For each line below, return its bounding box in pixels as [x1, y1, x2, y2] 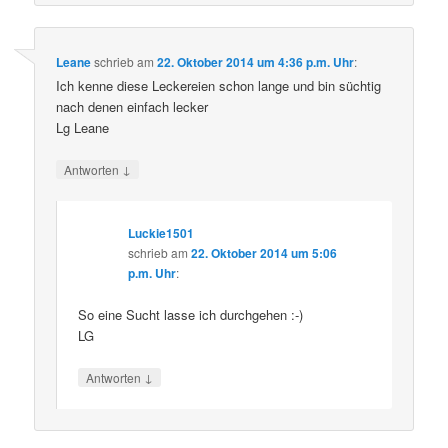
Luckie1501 [128, 223, 195, 242]
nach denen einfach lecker [56, 97, 209, 117]
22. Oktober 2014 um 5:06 [191, 243, 338, 262]
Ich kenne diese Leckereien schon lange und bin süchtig [56, 76, 382, 96]
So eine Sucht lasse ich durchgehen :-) [78, 304, 304, 324]
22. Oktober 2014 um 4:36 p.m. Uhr [157, 53, 355, 72]
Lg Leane [56, 118, 110, 138]
